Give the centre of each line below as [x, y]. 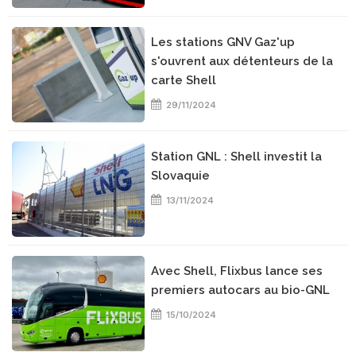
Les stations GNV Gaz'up [223, 42]
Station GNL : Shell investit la [237, 157]
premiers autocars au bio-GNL [241, 290]
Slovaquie [181, 176]
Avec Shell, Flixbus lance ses [237, 271]
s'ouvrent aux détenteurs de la [242, 61]
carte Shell [184, 80]
